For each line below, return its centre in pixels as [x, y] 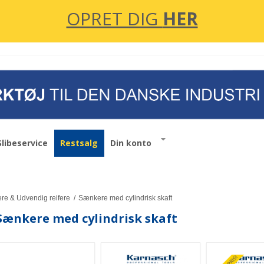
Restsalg [79, 143]
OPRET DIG [114, 19]
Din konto [131, 143]
